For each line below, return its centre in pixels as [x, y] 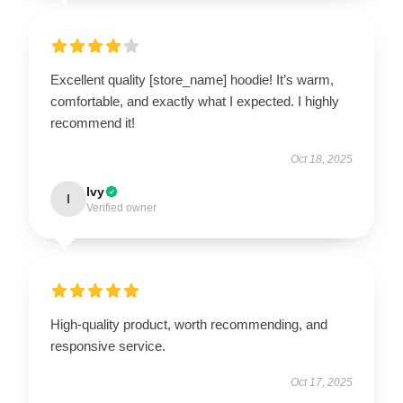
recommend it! [93, 123]
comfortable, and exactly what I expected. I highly [195, 101]
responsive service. [108, 346]
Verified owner [121, 208]
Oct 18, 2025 [322, 159]
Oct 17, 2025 [322, 382]
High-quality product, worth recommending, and [189, 324]
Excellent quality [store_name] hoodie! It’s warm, [192, 80]
